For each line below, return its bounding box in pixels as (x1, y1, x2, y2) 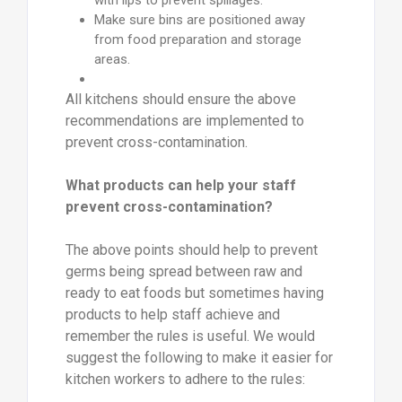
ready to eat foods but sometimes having (65, 284, 324, 302)
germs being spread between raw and (65, 263, 302, 281)
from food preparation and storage (93, 31, 301, 48)
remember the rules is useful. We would (65, 328, 315, 345)
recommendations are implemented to (65, 112, 304, 130)
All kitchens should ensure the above (65, 91, 296, 109)
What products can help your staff (65, 177, 296, 195)
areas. (93, 51, 130, 68)
